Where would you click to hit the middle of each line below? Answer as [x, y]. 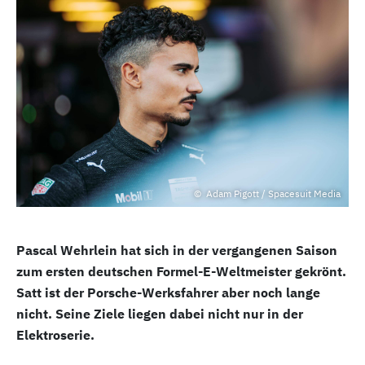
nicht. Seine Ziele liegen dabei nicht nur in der [160, 314]
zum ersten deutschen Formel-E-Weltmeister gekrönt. [181, 271]
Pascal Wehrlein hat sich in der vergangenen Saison [177, 250]
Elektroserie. [55, 335]
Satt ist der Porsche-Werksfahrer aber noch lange [168, 292]
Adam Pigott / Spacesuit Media [272, 193]
